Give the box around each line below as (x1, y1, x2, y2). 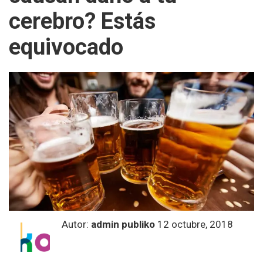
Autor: (62, 218, 91, 230)
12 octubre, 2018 (155, 218, 233, 230)
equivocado (9, 34, 123, 60)
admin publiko (91, 218, 155, 230)
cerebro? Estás (9, 8, 156, 35)
